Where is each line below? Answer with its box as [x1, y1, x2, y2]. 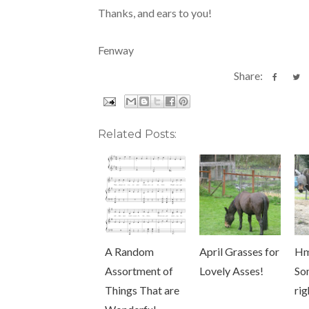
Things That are [105, 283, 179, 297]
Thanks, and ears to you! [98, 6, 212, 20]
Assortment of [105, 264, 173, 278]
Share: [233, 69, 267, 83]
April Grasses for [199, 245, 280, 259]
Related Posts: [98, 128, 177, 141]
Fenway [98, 43, 134, 57]
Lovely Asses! [199, 264, 264, 278]
